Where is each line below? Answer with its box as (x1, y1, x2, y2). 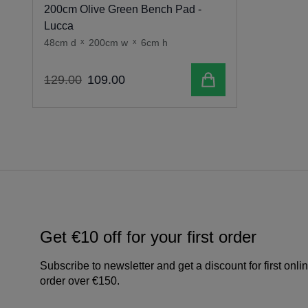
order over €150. (40, 275, 120, 287)
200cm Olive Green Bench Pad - (44, 3, 201, 15)
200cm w (89, 37, 129, 49)
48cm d (44, 37, 76, 49)
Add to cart (199, 72, 251, 85)
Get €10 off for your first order (40, 228, 256, 247)
